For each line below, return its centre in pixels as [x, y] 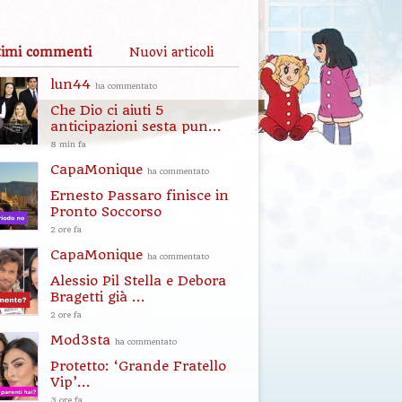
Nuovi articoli [171, 52]
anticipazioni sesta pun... [136, 127]
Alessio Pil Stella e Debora [138, 281]
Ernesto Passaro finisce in [140, 196]
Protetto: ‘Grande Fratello [138, 366]
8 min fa [68, 144]
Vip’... [70, 382]
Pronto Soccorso [106, 212]
